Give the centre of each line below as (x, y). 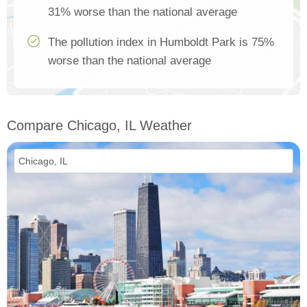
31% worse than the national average (143, 12)
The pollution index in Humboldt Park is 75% (161, 42)
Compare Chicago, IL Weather (99, 125)
